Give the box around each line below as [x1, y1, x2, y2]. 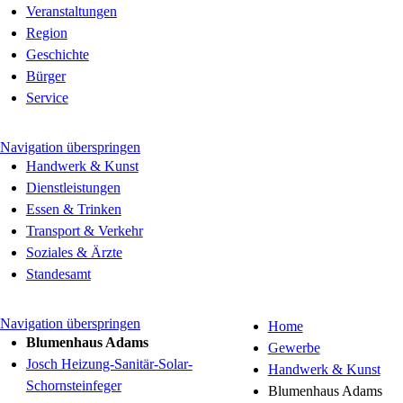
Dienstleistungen [25, 180, 121, 195]
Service [25, 90, 68, 105]
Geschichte [25, 47, 89, 62]
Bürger [25, 68, 66, 84]
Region [25, 25, 67, 40]
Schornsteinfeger [25, 378, 121, 393]
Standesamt [25, 266, 91, 282]
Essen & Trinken [25, 201, 121, 217]
